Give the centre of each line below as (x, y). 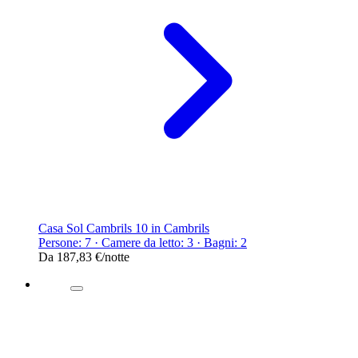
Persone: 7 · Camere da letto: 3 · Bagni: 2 (143, 242)
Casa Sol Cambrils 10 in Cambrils (124, 228)
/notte (115, 257)
